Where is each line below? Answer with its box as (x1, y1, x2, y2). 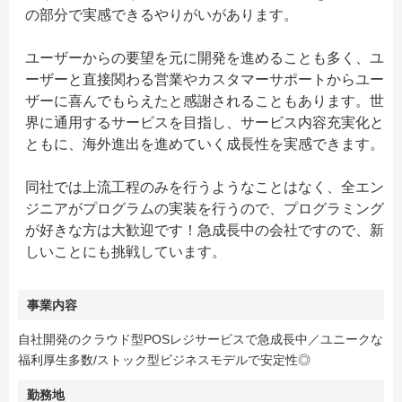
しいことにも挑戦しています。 (25, 244, 226, 259)
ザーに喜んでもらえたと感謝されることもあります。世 (25, 93, 384, 109)
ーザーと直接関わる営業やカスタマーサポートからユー (25, 72, 384, 87)
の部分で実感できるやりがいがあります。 (25, 7, 298, 22)
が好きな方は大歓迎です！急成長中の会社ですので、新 (25, 223, 384, 238)
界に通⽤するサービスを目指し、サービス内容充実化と (25, 115, 384, 130)
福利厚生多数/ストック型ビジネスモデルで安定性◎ (18, 353, 310, 367)
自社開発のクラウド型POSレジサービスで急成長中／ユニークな (18, 332, 383, 346)
